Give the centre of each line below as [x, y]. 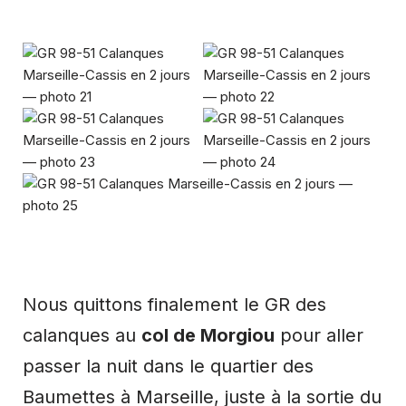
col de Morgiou [208, 335]
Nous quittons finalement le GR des [174, 304]
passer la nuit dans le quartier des [168, 366]
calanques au [82, 335]
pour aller [319, 335]
